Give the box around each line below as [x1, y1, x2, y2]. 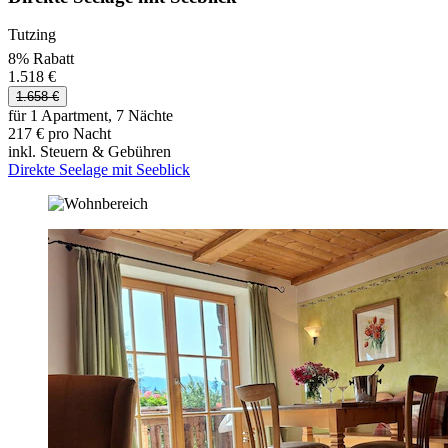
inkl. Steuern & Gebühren [8, 142, 171, 160]
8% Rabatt [8, 49, 74, 67]
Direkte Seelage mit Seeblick [8, 160, 190, 178]
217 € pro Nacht [8, 124, 111, 142]
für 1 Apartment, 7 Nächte [8, 106, 173, 124]
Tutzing [8, 26, 56, 44]
